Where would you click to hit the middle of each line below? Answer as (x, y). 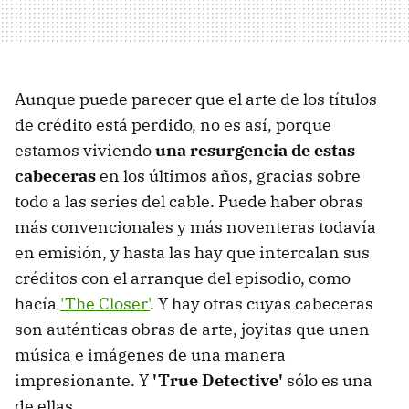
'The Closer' (105, 303)
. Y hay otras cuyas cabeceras (262, 303)
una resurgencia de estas (255, 150)
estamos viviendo (85, 150)
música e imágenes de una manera (150, 354)
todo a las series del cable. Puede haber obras (189, 201)
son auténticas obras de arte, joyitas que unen (192, 329)
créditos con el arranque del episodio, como (183, 278)
